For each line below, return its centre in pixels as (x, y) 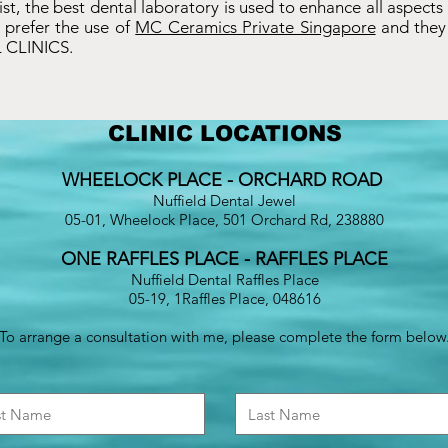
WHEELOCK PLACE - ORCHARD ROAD (224, 180)
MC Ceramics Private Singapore (255, 27)
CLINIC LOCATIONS (224, 133)
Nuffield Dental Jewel (224, 200)
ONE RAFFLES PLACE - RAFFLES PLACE (224, 259)
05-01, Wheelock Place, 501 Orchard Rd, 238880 (224, 219)
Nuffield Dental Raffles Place (224, 279)
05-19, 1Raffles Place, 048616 (224, 298)
